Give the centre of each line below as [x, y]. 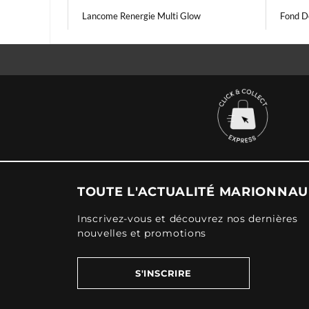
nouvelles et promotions [142, 233]
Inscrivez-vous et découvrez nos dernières [188, 219]
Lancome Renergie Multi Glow [141, 16]
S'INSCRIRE [163, 273]
